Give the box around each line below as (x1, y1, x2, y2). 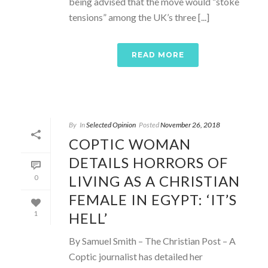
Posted (139, 120, 159, 129)
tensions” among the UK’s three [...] (69, 11, 209, 23)
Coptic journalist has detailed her (69, 250, 203, 262)
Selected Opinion (86, 120, 136, 129)
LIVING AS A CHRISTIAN (69, 172, 240, 190)
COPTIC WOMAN (69, 135, 191, 153)
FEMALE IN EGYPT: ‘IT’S (69, 190, 237, 208)
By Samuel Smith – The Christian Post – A (69, 234, 236, 246)
